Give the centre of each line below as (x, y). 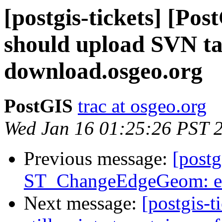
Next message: (83, 203)
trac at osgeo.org (142, 106)
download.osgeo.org (103, 71)
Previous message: (98, 159)
